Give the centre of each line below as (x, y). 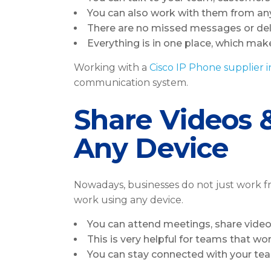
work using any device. (129, 200)
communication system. (131, 83)
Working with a (112, 67)
